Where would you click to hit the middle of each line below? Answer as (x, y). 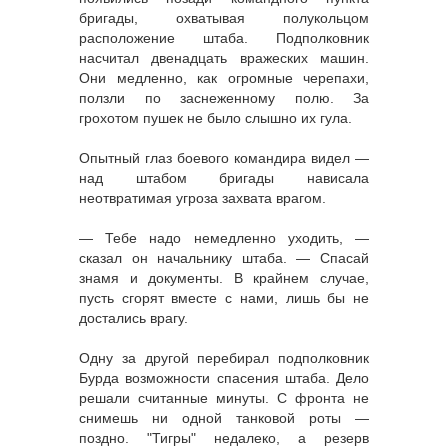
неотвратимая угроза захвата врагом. (202, 197)
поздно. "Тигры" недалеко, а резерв (224, 437)
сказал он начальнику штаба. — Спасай (224, 257)
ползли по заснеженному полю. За (224, 97)
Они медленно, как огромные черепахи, (224, 77)
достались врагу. (133, 317)
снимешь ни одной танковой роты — (224, 417)
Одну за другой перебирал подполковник (224, 357)
